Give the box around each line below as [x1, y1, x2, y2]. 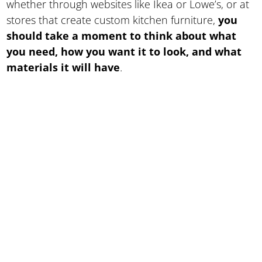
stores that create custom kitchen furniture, [6, 12, 219, 27]
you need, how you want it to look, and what [6, 44, 242, 58]
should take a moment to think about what [6, 28, 237, 43]
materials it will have [6, 60, 120, 74]
